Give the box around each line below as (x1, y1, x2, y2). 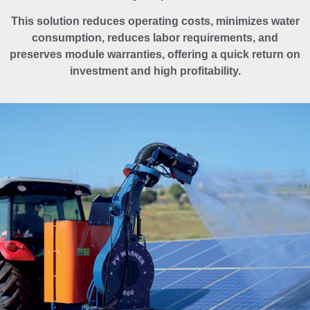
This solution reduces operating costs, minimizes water (10, 15, 300, 28)
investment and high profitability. (69, 65, 241, 77)
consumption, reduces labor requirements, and (32, 32, 278, 44)
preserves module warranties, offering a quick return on (10, 48, 300, 61)
